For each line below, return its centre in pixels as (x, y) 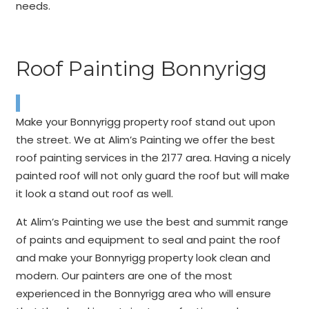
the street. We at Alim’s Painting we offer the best (145, 140)
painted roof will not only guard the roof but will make (152, 176)
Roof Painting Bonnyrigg (141, 69)
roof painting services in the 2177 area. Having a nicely (153, 158)
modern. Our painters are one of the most (124, 276)
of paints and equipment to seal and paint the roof (148, 240)
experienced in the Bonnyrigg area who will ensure (143, 293)
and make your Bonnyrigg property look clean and (143, 258)
